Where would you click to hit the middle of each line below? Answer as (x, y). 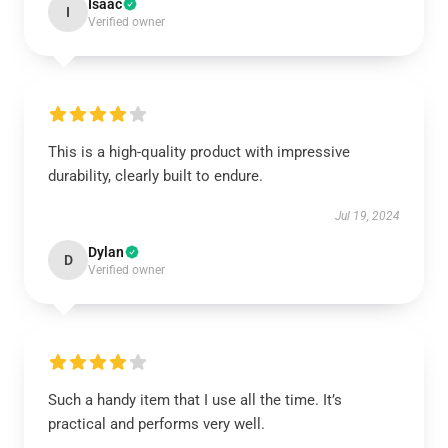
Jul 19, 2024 (367, 216)
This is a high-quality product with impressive (199, 152)
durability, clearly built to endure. (155, 176)
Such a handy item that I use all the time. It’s (195, 400)
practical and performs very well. (156, 424)
